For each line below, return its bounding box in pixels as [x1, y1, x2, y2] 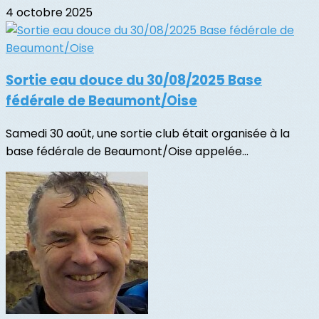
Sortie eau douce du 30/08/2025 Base [6, 70, 262, 90]
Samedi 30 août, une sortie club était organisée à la [6, 125, 290, 142]
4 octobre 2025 [6, 4, 93, 21]
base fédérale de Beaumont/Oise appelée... [6, 143, 249, 160]
